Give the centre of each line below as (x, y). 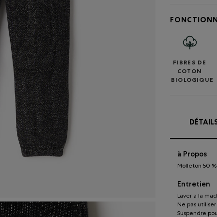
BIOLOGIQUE (192, 81)
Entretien (194, 184)
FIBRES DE (190, 63)
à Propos (192, 154)
